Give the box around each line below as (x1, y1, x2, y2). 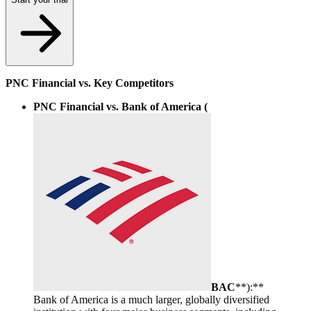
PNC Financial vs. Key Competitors (6, 76, 174, 89)
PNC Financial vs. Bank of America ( (33, 100, 208, 112)
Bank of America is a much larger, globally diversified (33, 293, 269, 305)
